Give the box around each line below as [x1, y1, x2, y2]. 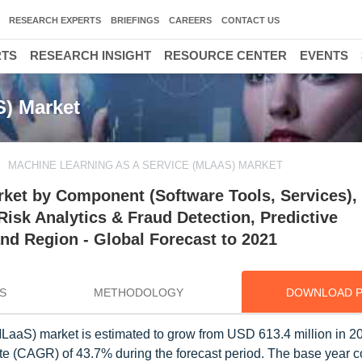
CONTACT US [221, 15, 280, 25]
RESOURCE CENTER [164, 48, 287, 62]
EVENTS [300, 48, 348, 62]
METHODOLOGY [93, 286, 183, 299]
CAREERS [169, 15, 212, 25]
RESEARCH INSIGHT [30, 48, 151, 62]
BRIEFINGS [111, 15, 159, 25]
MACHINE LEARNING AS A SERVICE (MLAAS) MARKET [8, 159, 283, 171]
